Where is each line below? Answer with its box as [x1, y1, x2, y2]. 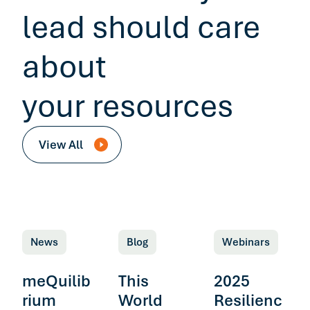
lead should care [22, 6, 260, 48]
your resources [22, 85, 233, 127]
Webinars [222, 235, 271, 249]
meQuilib [22, 270, 91, 291]
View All [39, 136, 86, 152]
